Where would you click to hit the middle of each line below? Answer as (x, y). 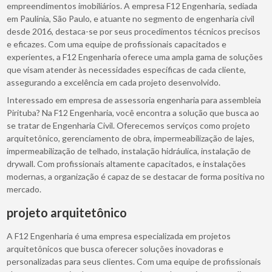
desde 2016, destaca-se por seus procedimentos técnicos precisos (134, 31)
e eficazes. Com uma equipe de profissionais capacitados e (117, 44)
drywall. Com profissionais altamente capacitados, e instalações (127, 163)
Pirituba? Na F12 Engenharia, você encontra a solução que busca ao (133, 112)
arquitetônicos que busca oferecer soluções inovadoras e (115, 248)
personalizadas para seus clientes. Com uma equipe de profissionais (134, 261)
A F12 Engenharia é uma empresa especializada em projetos (119, 236)
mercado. (24, 189)
